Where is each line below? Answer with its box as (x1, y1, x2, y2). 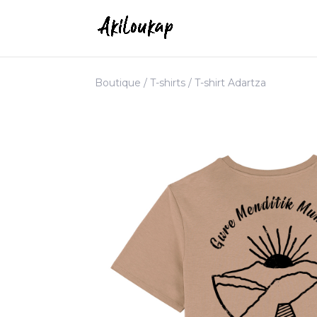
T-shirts (150, 76, 186, 89)
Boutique (95, 76, 142, 89)
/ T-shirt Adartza (185, 76, 267, 89)
